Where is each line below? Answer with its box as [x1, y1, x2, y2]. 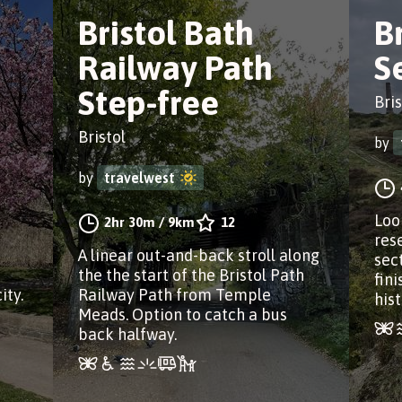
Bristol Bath [78, 13, 254, 52]
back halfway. [78, 325, 177, 344]
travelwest [104, 170, 175, 186]
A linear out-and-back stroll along [78, 246, 319, 265]
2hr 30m [104, 214, 155, 230]
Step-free [78, 83, 219, 122]
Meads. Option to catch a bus [78, 305, 287, 324]
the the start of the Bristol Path [78, 266, 304, 284]
